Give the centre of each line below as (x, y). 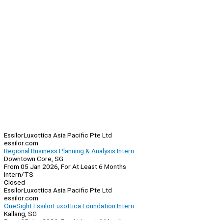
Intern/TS (19, 175)
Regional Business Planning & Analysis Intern (69, 151)
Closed (14, 182)
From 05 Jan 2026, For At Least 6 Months (65, 167)
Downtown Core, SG (34, 159)
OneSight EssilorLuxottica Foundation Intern (69, 206)
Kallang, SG (20, 214)
